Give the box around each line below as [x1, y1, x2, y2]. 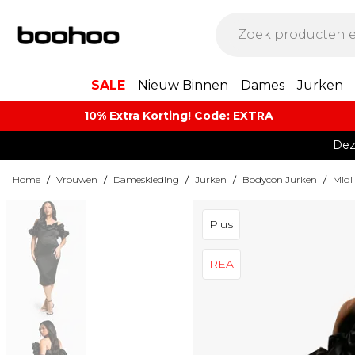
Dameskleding [113, 174, 179, 185]
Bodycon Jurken [242, 174, 317, 185]
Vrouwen [56, 174, 97, 185]
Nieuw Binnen [137, 78, 228, 93]
